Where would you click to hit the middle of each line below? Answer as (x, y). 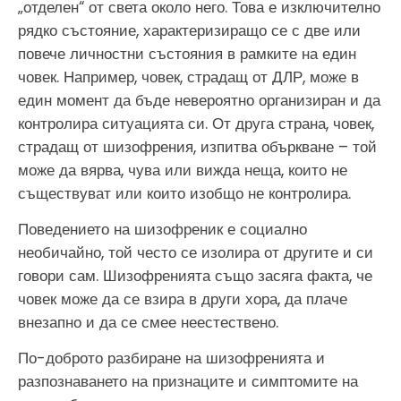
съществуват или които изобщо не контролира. (184, 193)
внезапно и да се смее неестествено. (148, 322)
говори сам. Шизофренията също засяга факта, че (195, 275)
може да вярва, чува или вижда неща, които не (183, 170)
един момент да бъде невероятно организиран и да (199, 100)
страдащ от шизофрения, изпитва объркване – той (197, 146)
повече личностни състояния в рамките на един (187, 53)
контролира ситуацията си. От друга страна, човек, (196, 123)
